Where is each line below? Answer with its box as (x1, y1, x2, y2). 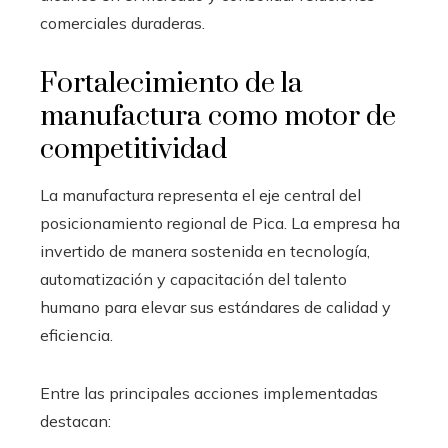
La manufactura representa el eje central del (40, 184, 361, 205)
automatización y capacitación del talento (40, 268, 347, 289)
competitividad (40, 131, 227, 167)
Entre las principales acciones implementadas (40, 382, 378, 403)
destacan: (40, 410, 111, 431)
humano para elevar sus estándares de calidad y (40, 296, 391, 317)
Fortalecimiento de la (40, 65, 303, 101)
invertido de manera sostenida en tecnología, (40, 240, 370, 261)
